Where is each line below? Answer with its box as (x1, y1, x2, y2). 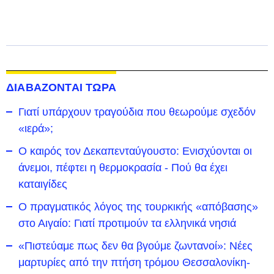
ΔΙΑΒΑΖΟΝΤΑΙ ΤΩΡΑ (6, 81, 116, 94)
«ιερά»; (18, 122, 53, 135)
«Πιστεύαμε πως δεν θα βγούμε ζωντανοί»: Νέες (18, 239, 253, 252)
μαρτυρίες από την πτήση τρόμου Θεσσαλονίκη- (18, 256, 250, 268)
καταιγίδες (18, 177, 67, 190)
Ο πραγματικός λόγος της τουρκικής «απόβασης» (18, 200, 258, 213)
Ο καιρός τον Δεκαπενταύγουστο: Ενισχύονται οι (18, 144, 252, 157)
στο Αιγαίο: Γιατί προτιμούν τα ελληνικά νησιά (18, 217, 236, 229)
